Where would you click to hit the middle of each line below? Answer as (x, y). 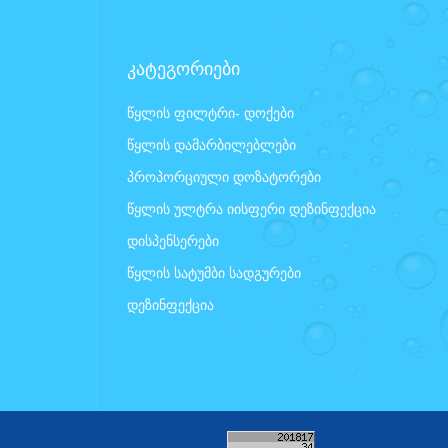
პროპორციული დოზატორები (224, 176)
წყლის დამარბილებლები (211, 144)
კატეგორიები (183, 68)
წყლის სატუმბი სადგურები (214, 272)
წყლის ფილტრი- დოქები (210, 112)
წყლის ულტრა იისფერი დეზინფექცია (251, 208)
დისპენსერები (173, 240)
